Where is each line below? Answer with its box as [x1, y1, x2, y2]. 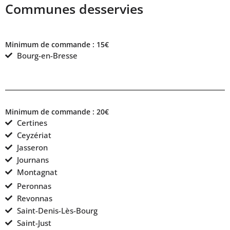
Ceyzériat [16, 129, 51, 140]
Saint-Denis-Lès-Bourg [16, 205, 98, 216]
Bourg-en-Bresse [16, 50, 78, 61]
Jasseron [16, 142, 48, 152]
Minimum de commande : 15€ [5, 39, 109, 49]
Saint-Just [16, 217, 51, 228]
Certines [16, 117, 47, 128]
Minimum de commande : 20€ [5, 106, 109, 117]
